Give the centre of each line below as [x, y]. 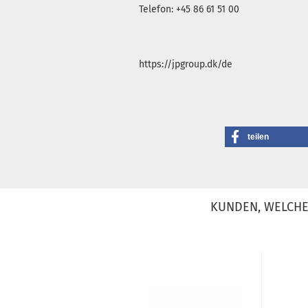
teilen [258, 137]
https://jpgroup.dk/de [186, 64]
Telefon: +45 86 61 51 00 [189, 9]
